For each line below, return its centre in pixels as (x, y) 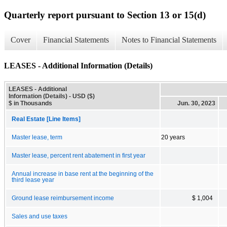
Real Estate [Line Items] (46, 119)
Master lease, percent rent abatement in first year (79, 155)
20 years (173, 137)
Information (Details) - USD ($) (52, 96)
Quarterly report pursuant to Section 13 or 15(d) (105, 15)
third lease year (33, 180)
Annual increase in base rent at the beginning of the (83, 174)
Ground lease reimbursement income (63, 198)
